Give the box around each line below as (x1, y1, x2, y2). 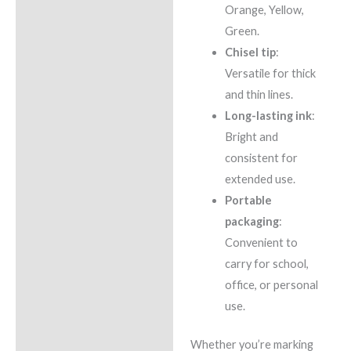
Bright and (224, 130, 278, 144)
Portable (224, 194, 272, 208)
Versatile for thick (224, 67, 316, 81)
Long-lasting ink (224, 109, 312, 123)
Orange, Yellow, (224, 3, 304, 17)
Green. (224, 24, 259, 38)
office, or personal (224, 278, 318, 292)
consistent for (224, 151, 298, 165)
